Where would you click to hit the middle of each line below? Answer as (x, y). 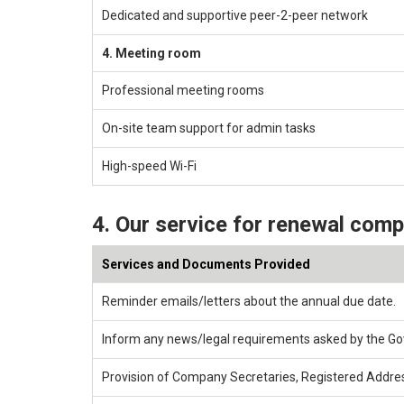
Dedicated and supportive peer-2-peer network (235, 15)
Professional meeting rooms (183, 90)
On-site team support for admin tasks (209, 128)
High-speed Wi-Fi (149, 165)
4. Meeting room (151, 53)
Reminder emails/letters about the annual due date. (249, 301)
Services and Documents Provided (206, 264)
